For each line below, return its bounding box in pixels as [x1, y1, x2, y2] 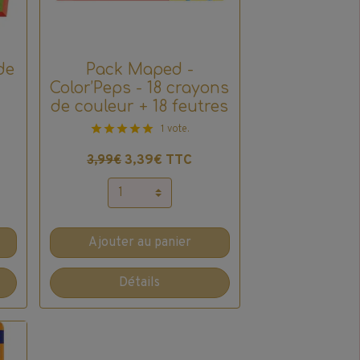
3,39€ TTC [125, 151, 193, 170]
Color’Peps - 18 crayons [50, 80, 230, 97]
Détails [119, 275, 161, 292]
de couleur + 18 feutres [51, 98, 229, 116]
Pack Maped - [85, 61, 194, 79]
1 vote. [160, 123, 190, 137]
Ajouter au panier [88, 235, 191, 252]
